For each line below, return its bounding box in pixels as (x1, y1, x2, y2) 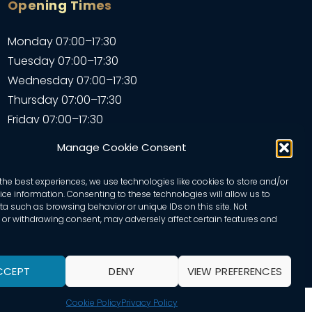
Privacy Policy (120, 297, 178, 309)
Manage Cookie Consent (56, 140, 187, 155)
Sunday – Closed (8, 150, 101, 167)
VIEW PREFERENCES (187, 263, 283, 279)
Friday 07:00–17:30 (8, 111, 104, 128)
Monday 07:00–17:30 (8, 33, 117, 50)
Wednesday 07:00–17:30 (8, 72, 138, 89)
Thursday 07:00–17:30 (8, 92, 123, 109)
